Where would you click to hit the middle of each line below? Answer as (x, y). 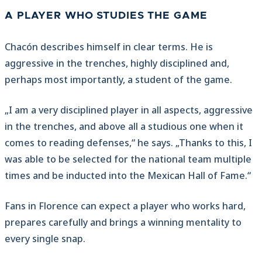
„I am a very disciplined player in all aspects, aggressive (129, 110)
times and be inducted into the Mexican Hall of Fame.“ (128, 176)
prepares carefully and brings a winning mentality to (123, 223)
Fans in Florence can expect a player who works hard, (125, 206)
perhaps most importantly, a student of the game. (118, 80)
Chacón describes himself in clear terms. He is (109, 47)
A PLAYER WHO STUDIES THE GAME (106, 16)
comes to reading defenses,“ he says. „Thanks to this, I (128, 143)
